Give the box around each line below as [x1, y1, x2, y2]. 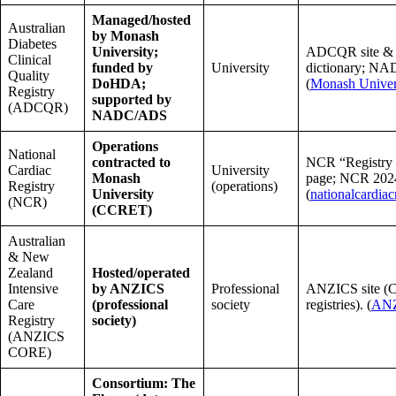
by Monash [92, 27, 159, 43]
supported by [92, 91, 171, 107]
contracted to [92, 154, 171, 170]
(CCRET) [92, 202, 152, 217]
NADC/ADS [92, 107, 167, 123]
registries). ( [306, 296, 371, 312]
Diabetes [8, 35, 57, 51]
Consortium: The [92, 375, 195, 391]
